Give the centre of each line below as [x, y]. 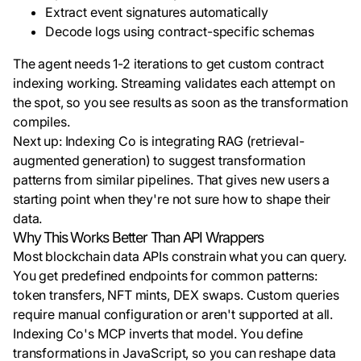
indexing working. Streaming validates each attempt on [174, 83]
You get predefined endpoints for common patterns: [166, 276]
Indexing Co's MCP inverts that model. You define [158, 334]
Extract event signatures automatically [157, 12]
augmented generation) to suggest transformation [159, 160]
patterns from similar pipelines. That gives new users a [172, 180]
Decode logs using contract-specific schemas [180, 31]
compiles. [41, 122]
